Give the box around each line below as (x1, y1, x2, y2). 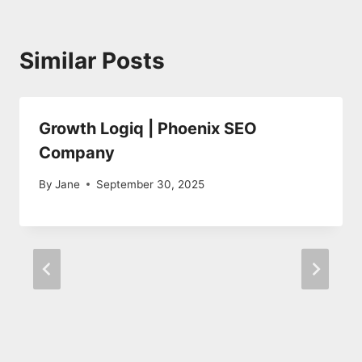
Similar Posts (19, 46, 165, 74)
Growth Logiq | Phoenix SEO (39, 118, 257, 138)
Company (39, 142, 115, 162)
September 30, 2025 (96, 177, 205, 191)
